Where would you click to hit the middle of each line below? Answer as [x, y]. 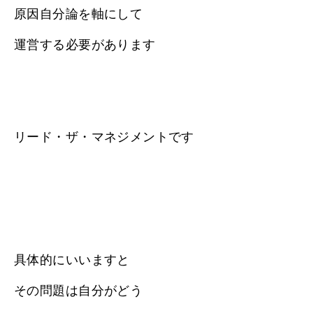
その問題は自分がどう [79, 290]
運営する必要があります [85, 44]
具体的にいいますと [72, 260]
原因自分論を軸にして [79, 14]
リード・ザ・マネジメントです [104, 137]
